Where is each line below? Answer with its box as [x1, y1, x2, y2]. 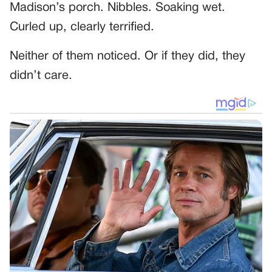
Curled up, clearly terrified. [10, 21, 154, 33]
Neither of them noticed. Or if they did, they [10, 50, 245, 62]
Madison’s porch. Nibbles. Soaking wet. [10, 2, 225, 13]
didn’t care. [10, 70, 72, 81]
